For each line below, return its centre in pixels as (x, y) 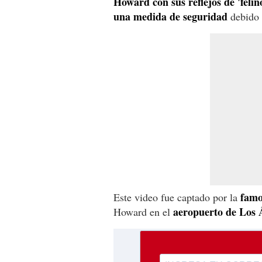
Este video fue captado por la (177, 197)
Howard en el (143, 211)
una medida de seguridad (170, 16)
